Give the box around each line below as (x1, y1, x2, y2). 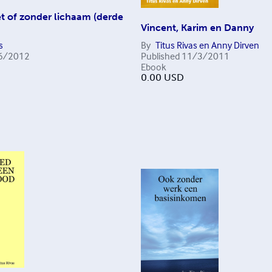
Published (140, 50, 180, 62)
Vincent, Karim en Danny (140, 22, 254, 33)
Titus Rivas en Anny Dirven (155, 39, 259, 51)
